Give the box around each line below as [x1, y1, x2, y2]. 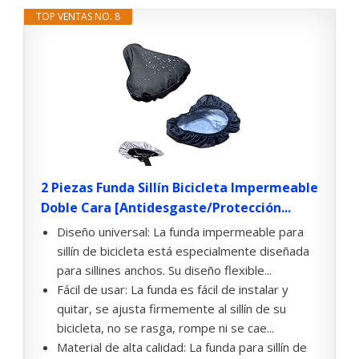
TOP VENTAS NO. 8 [36, 10, 120, 24]
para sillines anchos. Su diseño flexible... [57, 262, 272, 279]
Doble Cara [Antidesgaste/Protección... [41, 199, 291, 217]
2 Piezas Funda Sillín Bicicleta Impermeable [41, 179, 318, 197]
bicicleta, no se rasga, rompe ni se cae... [57, 320, 274, 337]
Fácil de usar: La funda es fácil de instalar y [57, 281, 288, 298]
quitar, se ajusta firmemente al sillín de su [57, 301, 286, 317]
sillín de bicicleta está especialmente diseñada [57, 243, 309, 260]
